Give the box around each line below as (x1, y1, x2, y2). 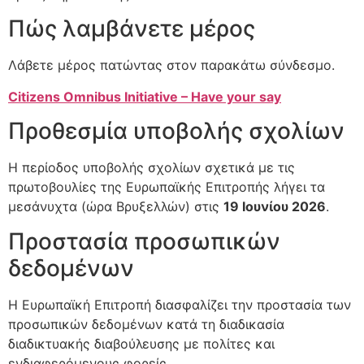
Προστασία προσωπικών (8, 227, 280, 255)
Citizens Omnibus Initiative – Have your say (8, 88, 281, 105)
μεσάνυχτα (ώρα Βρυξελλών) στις (8, 198, 223, 215)
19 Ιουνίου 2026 (223, 198, 326, 215)
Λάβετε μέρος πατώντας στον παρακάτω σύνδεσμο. (8, 57, 335, 74)
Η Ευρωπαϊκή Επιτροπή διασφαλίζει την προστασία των (8, 296, 351, 313)
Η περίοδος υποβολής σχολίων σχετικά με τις (8, 159, 295, 176)
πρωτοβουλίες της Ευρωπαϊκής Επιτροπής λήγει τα (8, 179, 325, 196)
